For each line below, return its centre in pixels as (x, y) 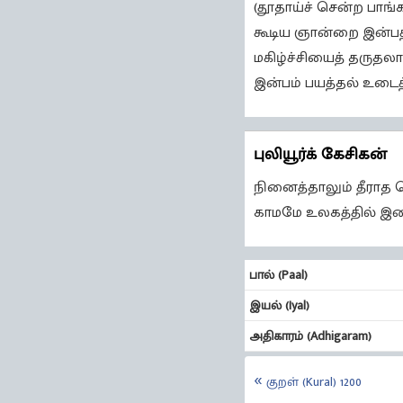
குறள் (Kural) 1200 (314, 382)
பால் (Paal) (278, 275)
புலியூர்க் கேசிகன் (320, 155)
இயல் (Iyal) (279, 306)
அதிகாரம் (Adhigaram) (310, 336)
